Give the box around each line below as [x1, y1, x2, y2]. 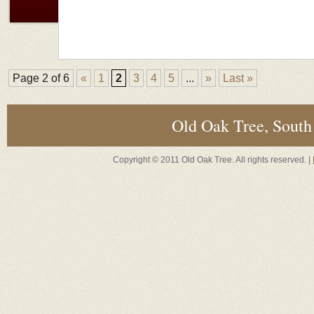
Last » [223, 72, 253, 84]
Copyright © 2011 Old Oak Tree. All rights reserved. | [113, 155, 313, 165]
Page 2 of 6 [13, 72, 69, 84]
